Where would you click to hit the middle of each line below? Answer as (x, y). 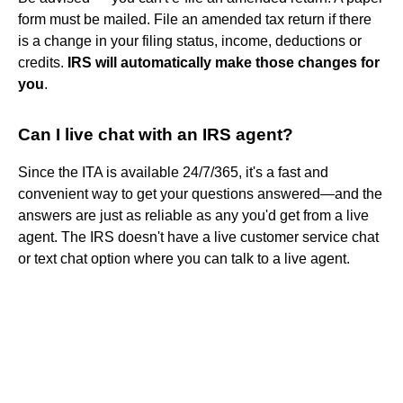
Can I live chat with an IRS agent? (156, 134)
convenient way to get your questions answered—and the (200, 193)
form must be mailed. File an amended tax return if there (195, 19)
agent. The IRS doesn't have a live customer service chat (198, 237)
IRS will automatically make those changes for (224, 62)
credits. (43, 62)
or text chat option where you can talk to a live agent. (184, 258)
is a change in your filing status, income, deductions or (190, 40)
